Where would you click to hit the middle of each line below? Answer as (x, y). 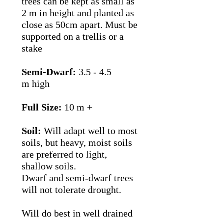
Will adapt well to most (91, 131)
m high (36, 84)
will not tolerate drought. (71, 190)
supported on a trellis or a (73, 37)
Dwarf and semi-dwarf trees (77, 178)
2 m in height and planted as (78, 13)
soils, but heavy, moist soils (77, 143)
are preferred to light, (64, 154)
